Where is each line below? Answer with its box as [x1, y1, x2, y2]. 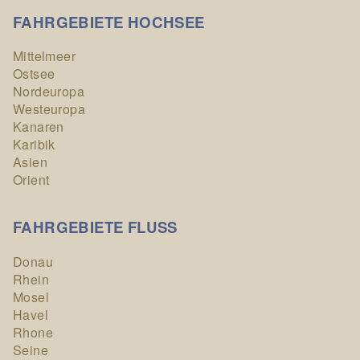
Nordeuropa [13, 82, 84, 101]
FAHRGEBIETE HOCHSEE [13, 10, 205, 33]
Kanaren [13, 117, 64, 137]
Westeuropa [13, 100, 85, 119]
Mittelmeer [13, 47, 76, 66]
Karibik [13, 135, 55, 154]
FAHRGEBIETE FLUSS [13, 215, 178, 238]
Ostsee [13, 64, 55, 84]
